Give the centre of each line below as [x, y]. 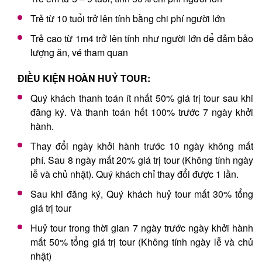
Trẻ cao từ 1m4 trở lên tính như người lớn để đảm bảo [142, 38]
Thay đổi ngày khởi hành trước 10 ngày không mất [142, 146]
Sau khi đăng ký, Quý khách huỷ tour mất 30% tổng [142, 194]
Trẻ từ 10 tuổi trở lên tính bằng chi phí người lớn [128, 18]
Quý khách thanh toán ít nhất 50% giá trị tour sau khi [142, 98]
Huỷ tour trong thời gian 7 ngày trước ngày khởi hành [142, 227]
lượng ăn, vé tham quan [79, 52]
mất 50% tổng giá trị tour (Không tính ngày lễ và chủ [142, 242]
